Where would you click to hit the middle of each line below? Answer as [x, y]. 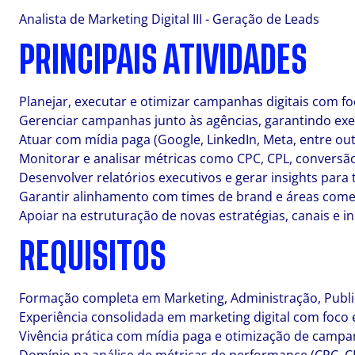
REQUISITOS [93, 257]
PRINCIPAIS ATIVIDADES [163, 60]
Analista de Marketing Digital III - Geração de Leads [169, 19]
